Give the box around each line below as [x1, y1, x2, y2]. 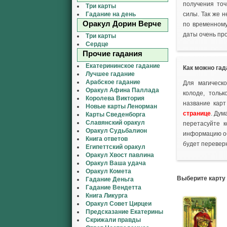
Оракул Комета [86, 168, 131, 175]
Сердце [86, 41, 108, 48]
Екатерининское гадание [86, 62, 160, 69]
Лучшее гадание [86, 70, 135, 78]
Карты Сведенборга [86, 111, 145, 118]
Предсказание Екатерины [86, 208, 163, 215]
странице [183, 110, 211, 117]
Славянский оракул [86, 119, 145, 126]
